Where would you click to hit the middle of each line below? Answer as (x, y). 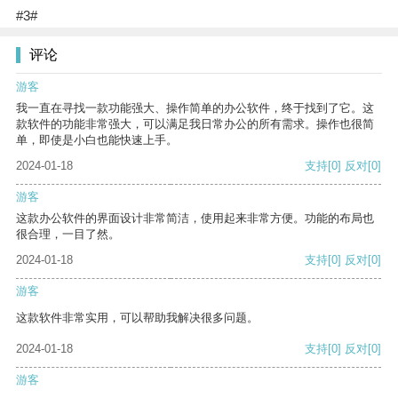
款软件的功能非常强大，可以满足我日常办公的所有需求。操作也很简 (195, 124)
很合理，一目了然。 (68, 235)
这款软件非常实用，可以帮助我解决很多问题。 (137, 318)
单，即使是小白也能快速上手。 (97, 140)
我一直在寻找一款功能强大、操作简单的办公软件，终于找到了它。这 (195, 108)
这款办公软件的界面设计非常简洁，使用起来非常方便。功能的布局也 (195, 219)
